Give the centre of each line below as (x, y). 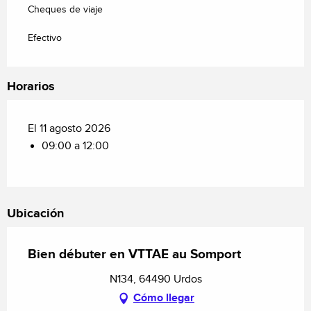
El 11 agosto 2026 (69, 129)
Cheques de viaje (65, 10)
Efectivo (45, 39)
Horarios (31, 87)
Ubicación (35, 214)
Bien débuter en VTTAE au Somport (134, 255)
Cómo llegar (164, 299)
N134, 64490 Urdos (155, 280)
